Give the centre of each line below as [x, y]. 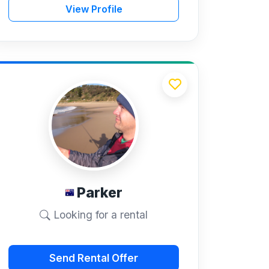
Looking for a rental [99, 215]
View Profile [94, 9]
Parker [100, 192]
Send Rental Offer [94, 258]
